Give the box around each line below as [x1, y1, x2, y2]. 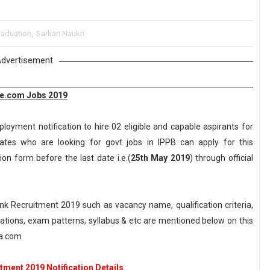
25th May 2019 [130, 153, 190, 163]
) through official [189, 153, 254, 163]
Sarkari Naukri [36, 29, 84, 38]
